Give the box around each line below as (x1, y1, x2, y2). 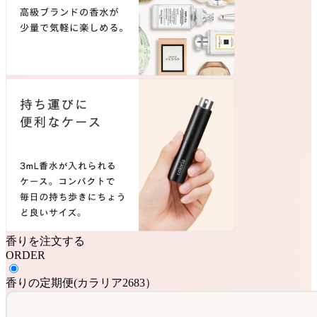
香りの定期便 (6, 276, 74, 289)
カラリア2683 (77, 276, 145, 289)
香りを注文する (6, 234, 85, 247)
